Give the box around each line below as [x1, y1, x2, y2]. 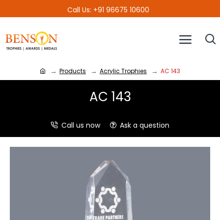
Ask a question [120, 120, 169, 130]
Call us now [61, 120, 100, 130]
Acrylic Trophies [100, 66, 147, 75]
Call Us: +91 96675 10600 [67, 5, 149, 15]
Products [59, 66, 86, 75]
